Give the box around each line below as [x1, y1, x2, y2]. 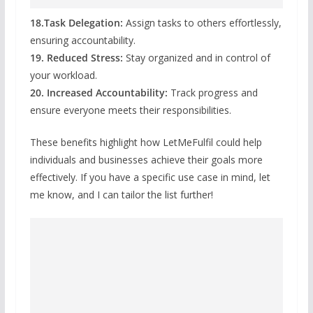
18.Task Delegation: [29, 15, 123, 29]
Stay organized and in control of [122, 50, 270, 64]
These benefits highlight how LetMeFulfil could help [29, 135, 262, 149]
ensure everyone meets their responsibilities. [29, 103, 231, 117]
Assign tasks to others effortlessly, [122, 15, 282, 29]
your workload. [29, 68, 97, 82]
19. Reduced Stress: [29, 50, 123, 64]
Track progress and [167, 85, 258, 99]
